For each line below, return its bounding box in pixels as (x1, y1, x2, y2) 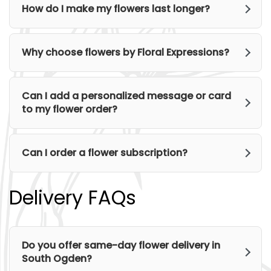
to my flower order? (22, 102, 117, 116)
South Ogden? (22, 252, 92, 266)
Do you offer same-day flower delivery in (22, 238, 220, 252)
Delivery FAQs (9, 184, 136, 211)
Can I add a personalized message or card (22, 89, 231, 103)
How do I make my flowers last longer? (22, 2, 210, 16)
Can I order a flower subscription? (22, 146, 188, 160)
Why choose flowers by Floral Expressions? (22, 45, 229, 59)
